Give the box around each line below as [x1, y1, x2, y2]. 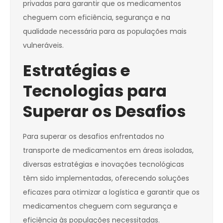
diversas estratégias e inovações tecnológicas [23, 159, 184, 170]
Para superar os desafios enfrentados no [23, 131, 164, 142]
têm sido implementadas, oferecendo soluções [23, 173, 189, 184]
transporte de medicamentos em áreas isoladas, [23, 145, 194, 156]
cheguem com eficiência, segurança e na [23, 12, 170, 23]
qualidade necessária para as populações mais [23, 26, 187, 37]
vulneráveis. [23, 40, 64, 51]
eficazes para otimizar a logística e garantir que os [23, 187, 200, 198]
